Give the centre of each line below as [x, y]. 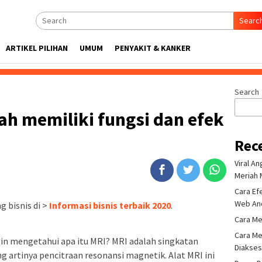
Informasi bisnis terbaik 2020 [110, 206]
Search [247, 92]
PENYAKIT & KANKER [153, 48]
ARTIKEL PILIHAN [37, 48]
